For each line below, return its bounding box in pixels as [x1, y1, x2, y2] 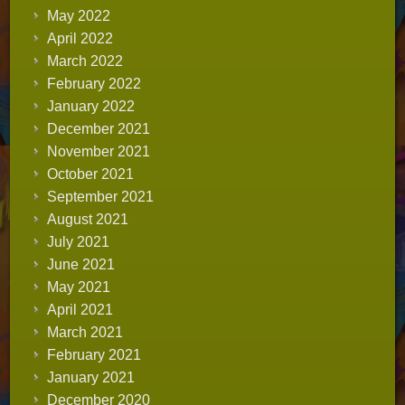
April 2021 [47, 301, 114, 317]
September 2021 [47, 188, 155, 204]
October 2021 [47, 165, 135, 182]
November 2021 [47, 143, 151, 159]
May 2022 [47, 7, 111, 24]
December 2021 [47, 120, 151, 137]
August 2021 [47, 211, 129, 227]
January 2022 [47, 98, 136, 114]
